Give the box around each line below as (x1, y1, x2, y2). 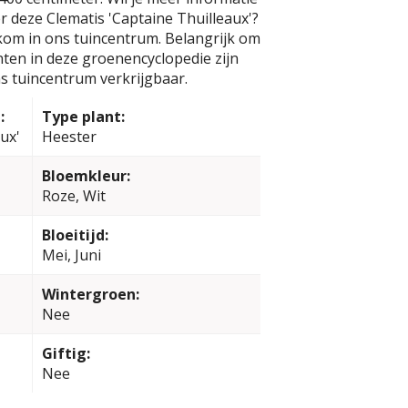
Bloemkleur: (41, 166, 130, 186)
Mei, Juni (41, 245, 101, 265)
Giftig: (41, 343, 90, 363)
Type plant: (41, 107, 125, 127)
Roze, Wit (41, 186, 106, 206)
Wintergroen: (41, 284, 139, 304)
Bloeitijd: (41, 225, 108, 245)
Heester (41, 127, 97, 147)
